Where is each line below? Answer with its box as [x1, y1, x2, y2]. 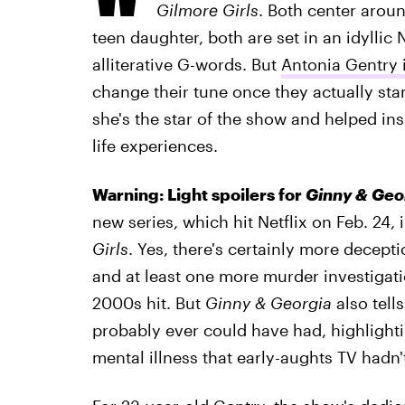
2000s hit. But [91, 293, 205, 313]
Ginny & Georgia [204, 293, 336, 313]
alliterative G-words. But [91, 54, 281, 74]
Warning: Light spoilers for [91, 184, 306, 204]
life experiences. [91, 136, 218, 155]
